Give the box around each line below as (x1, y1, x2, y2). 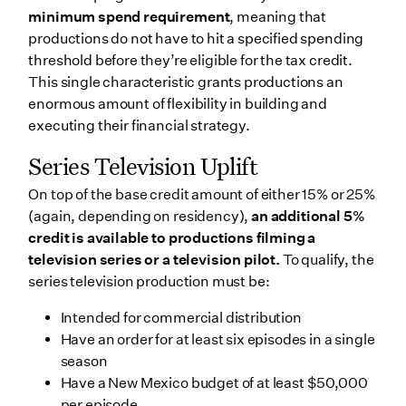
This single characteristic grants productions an (28, 73, 343, 92)
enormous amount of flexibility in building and (28, 95, 327, 113)
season (60, 353, 108, 371)
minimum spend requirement (28, 8, 230, 26)
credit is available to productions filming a (28, 229, 316, 247)
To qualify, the (279, 251, 374, 269)
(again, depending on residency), (28, 208, 252, 226)
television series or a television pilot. (28, 251, 280, 269)
